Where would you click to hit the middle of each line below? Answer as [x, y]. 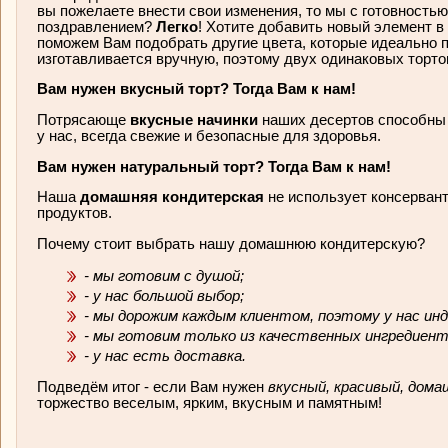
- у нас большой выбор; [166, 295]
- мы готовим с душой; [166, 275]
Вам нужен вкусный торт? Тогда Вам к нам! [198, 89]
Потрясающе [81, 119]
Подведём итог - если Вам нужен [152, 387]
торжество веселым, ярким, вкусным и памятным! [209, 403]
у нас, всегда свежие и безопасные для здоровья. [211, 135]
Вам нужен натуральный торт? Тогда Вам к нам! [216, 166]
